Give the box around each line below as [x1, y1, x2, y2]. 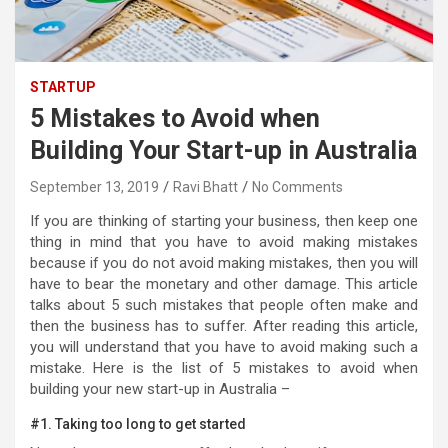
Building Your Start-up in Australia [30, 135, 417, 165]
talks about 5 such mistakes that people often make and [30, 295, 418, 314]
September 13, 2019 [30, 178, 159, 195]
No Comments [252, 178, 343, 195]
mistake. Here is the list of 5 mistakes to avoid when [30, 358, 418, 377]
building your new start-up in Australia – [30, 379, 290, 398]
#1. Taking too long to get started [30, 415, 246, 432]
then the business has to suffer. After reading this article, [30, 316, 418, 335]
